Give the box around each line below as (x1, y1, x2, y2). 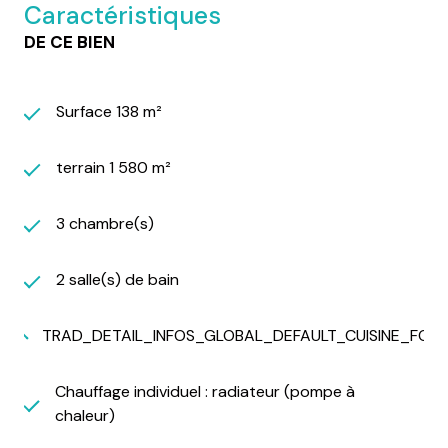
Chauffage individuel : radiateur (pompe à (55, 380, 356, 402)
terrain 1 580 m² (56, 156, 171, 178)
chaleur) (55, 404, 116, 426)
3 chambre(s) (56, 212, 154, 234)
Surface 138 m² (56, 100, 162, 122)
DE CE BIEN (24, 30, 115, 53)
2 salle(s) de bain (56, 268, 179, 290)
